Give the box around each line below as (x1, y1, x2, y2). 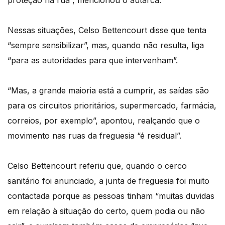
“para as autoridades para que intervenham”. (8, 55, 178, 66)
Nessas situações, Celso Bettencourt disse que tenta (8, 25, 206, 36)
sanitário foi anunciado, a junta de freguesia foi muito (8, 176, 209, 186)
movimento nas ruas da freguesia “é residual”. (8, 131, 181, 141)
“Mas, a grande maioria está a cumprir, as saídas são (8, 85, 209, 96)
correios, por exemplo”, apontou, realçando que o (8, 116, 200, 126)
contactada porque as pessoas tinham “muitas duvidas (8, 191, 214, 201)
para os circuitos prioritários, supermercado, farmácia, (8, 100, 216, 111)
